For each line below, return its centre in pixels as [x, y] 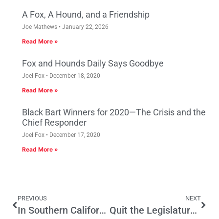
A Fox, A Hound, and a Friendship [86, 15]
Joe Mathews [40, 27]
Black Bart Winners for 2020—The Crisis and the [114, 112]
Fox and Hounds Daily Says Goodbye [93, 64]
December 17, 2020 [74, 135]
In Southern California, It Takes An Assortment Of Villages [103, 210]
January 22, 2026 [85, 27]
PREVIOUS [32, 198]
